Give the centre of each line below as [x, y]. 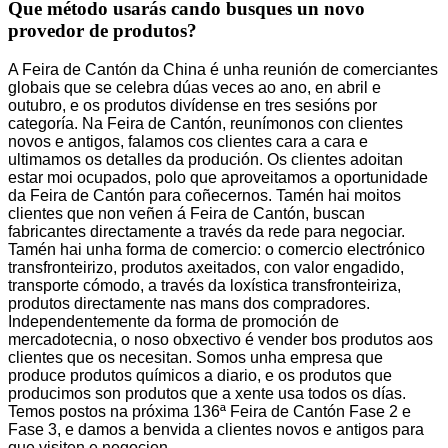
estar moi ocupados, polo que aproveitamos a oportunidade [218, 177]
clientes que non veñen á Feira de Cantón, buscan [186, 213]
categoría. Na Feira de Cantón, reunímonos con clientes [205, 123]
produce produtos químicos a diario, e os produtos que [200, 375]
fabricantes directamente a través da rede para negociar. [206, 231]
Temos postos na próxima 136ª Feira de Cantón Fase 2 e [209, 411]
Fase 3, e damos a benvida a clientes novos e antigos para [216, 429]
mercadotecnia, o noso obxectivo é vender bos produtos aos [220, 339]
